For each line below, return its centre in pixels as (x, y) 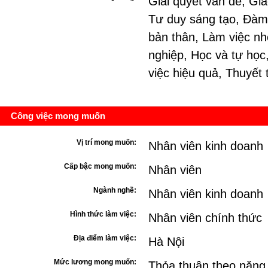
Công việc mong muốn (58, 116)
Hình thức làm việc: (103, 214)
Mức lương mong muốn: (95, 262)
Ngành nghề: (115, 190)
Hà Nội (166, 242)
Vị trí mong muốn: (106, 142)
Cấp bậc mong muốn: (100, 166)
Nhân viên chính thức (205, 218)
